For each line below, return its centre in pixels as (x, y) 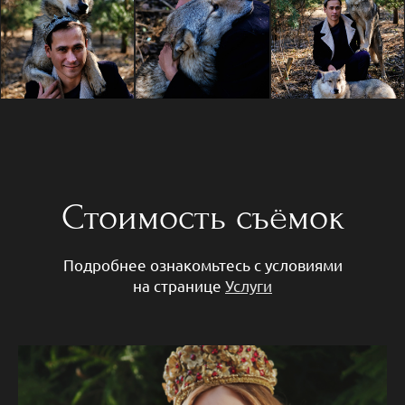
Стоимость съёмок (202, 217)
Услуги (249, 286)
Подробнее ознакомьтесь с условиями (202, 265)
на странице (179, 286)
